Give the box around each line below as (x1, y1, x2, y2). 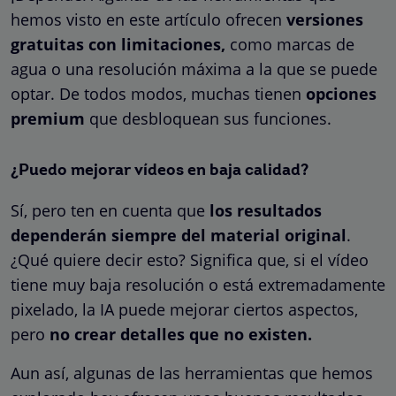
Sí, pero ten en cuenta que (11, 199, 205, 221)
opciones (306, 82, 377, 104)
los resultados (205, 199, 322, 221)
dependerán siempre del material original (11, 224, 346, 246)
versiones (286, 8, 363, 30)
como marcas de (225, 33, 354, 55)
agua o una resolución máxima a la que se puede (11, 57, 377, 80)
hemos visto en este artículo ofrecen (11, 8, 286, 30)
